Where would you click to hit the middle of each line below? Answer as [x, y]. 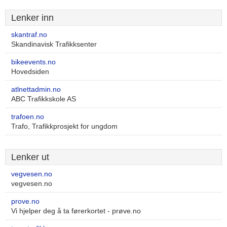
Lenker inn [32, 18]
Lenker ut [30, 157]
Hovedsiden [30, 72]
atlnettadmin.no [36, 89]
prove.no [25, 201]
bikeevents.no [33, 62]
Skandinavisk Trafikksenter [54, 44]
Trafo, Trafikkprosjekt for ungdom [64, 126]
